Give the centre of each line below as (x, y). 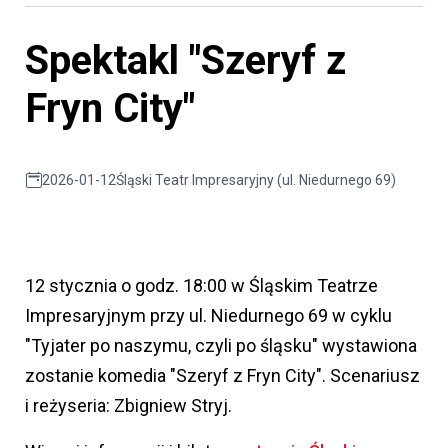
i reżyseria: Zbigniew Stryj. (128, 406)
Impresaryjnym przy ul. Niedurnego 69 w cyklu (208, 316)
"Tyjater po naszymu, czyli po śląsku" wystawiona (221, 346)
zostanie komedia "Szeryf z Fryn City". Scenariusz (222, 376)
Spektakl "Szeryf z (185, 61)
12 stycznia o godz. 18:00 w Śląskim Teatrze (201, 286)
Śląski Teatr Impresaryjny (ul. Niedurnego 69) (255, 180)
